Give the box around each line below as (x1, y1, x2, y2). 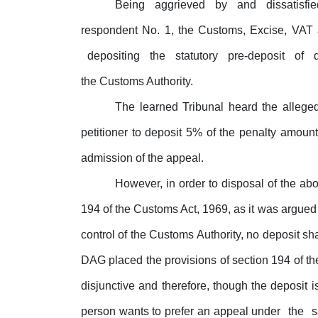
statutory (175, 50, 221, 62)
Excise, (250, 24, 287, 37)
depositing (87, 50, 143, 62)
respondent (81, 24, 138, 37)
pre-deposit (227, 50, 288, 62)
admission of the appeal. (81, 152, 204, 165)
